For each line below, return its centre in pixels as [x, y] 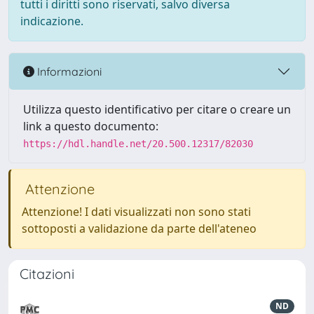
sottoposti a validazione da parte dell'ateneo [139, 228]
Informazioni [68, 71]
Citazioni [47, 274]
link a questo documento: [91, 126]
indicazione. [52, 21]
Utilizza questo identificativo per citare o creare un [157, 109]
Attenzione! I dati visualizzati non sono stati [136, 212]
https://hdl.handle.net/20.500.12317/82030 [138, 144]
